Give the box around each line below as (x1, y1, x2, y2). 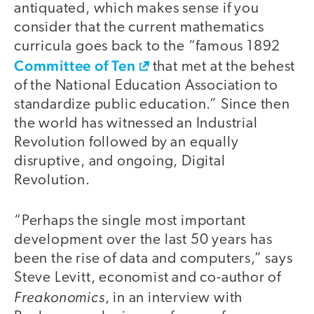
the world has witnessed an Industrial (14, 116, 258, 131)
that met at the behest (149, 59, 296, 74)
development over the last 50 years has (14, 233, 273, 248)
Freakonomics (14, 288, 105, 306)
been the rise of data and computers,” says (14, 252, 293, 267)
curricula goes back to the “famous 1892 (14, 39, 281, 54)
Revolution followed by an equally (14, 135, 239, 150)
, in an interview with (104, 291, 243, 306)
